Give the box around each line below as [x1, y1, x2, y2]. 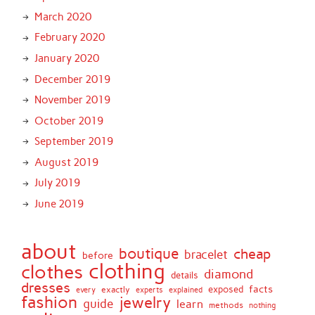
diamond [204, 266, 254, 281]
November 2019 [34, 94, 110, 107]
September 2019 [34, 135, 113, 148]
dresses [21, 278, 71, 296]
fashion [21, 292, 78, 312]
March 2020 [34, 10, 91, 23]
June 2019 [34, 198, 84, 211]
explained [169, 285, 203, 295]
